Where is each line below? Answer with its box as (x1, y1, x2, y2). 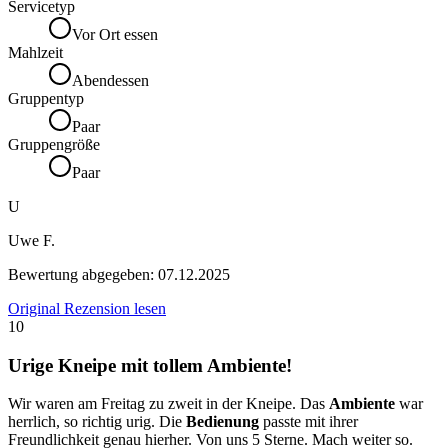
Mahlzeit (8, 44, 63, 62)
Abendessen (72, 72, 149, 90)
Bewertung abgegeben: (8, 266, 158, 284)
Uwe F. (8, 232, 55, 250)
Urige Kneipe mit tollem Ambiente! (8, 354, 292, 376)
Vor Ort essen (72, 26, 158, 44)
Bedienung (186, 413, 259, 431)
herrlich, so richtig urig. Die (8, 413, 186, 431)
